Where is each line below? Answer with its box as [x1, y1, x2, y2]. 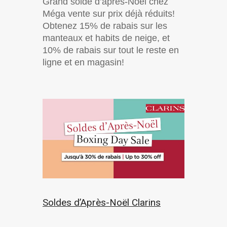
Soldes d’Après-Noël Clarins [43, 197, 161, 209]
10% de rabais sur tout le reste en [43, 45, 179, 55]
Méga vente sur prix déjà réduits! [43, 8, 175, 19]
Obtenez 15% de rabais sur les [43, 20, 167, 31]
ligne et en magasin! [43, 57, 124, 67]
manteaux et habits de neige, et [43, 32, 170, 43]
